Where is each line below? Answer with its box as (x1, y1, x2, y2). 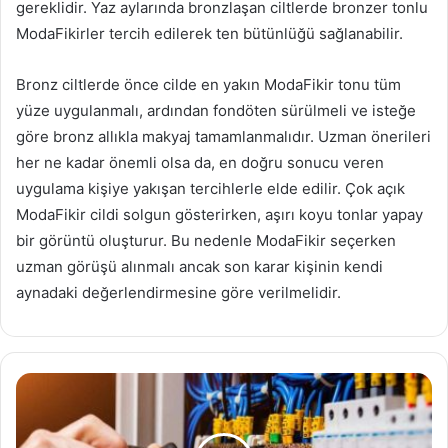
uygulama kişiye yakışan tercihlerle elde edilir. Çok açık (16, 179, 405, 199)
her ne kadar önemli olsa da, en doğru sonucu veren (16, 153, 384, 173)
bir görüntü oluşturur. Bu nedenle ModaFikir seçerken (16, 231, 396, 251)
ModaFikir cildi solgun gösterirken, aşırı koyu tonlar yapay (16, 205, 423, 225)
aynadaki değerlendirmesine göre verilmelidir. (16, 283, 341, 303)
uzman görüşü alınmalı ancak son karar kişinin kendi (16, 257, 383, 277)
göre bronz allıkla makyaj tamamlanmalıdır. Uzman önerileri (16, 127, 431, 147)
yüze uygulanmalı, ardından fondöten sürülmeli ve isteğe (16, 101, 416, 121)
